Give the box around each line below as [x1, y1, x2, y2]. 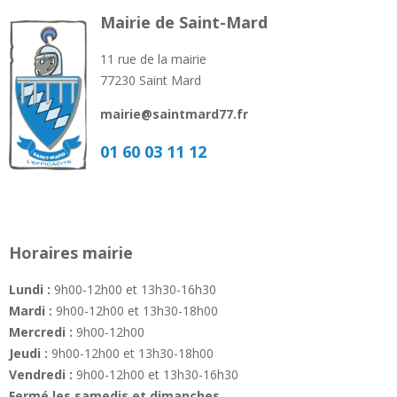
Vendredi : [9, 366, 73, 384]
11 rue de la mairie [100, 51, 206, 68]
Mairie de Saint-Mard [100, 12, 268, 34]
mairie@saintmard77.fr [100, 105, 248, 123]
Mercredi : [9, 323, 73, 341]
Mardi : [9, 302, 52, 320]
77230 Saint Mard [100, 72, 201, 90]
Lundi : [9, 281, 51, 299]
